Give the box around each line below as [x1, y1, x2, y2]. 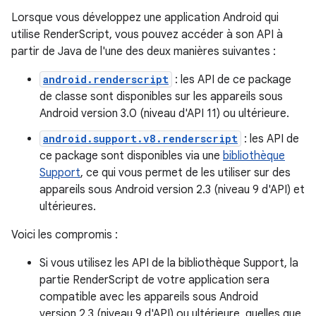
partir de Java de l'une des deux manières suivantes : [11, 44, 276, 59]
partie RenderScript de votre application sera [39, 273, 269, 287]
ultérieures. [39, 200, 96, 214]
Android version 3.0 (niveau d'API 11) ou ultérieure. [39, 107, 289, 121]
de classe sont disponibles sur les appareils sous [39, 90, 283, 104]
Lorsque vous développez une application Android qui [11, 11, 279, 25]
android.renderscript [43, 73, 169, 86]
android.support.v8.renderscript [43, 132, 238, 145]
